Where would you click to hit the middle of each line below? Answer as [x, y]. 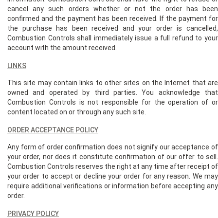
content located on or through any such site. [77, 112]
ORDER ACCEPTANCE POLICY [53, 130]
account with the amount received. [62, 47]
